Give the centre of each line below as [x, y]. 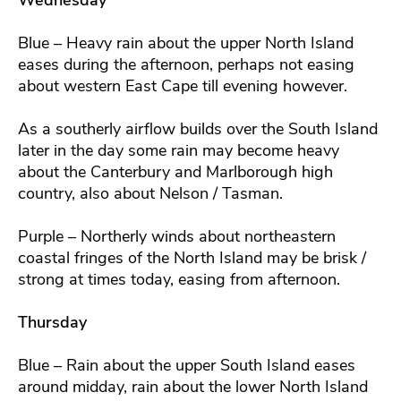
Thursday [52, 322]
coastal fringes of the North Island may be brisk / [192, 257]
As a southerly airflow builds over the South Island [198, 128]
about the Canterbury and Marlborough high [175, 171]
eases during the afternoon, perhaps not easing [186, 64]
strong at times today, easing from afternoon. [179, 279]
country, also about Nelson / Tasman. [150, 193]
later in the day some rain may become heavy [179, 150]
